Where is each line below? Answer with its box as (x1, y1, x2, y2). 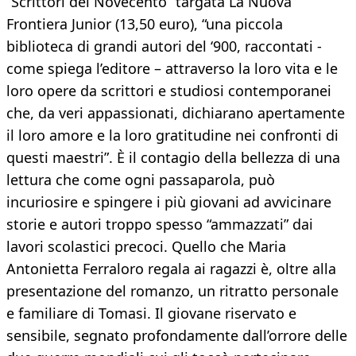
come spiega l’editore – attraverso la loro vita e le (6, 59, 338, 79)
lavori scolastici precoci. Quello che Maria (6, 237, 286, 257)
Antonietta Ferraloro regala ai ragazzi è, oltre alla (6, 259, 336, 279)
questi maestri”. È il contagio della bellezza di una (6, 148, 340, 168)
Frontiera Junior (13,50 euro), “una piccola (6, 14, 283, 34)
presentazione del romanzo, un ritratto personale (6, 281, 339, 301)
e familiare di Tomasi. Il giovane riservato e (6, 304, 296, 323)
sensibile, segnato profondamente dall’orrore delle (6, 326, 347, 346)
